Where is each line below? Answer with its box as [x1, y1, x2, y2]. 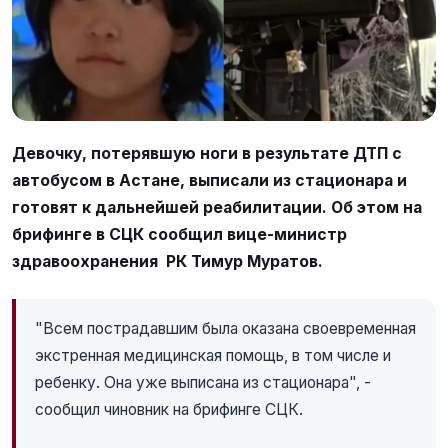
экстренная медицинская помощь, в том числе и [35, 346, 392, 366]
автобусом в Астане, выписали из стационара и [12, 171, 407, 191]
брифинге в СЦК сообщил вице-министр [12, 225, 347, 245]
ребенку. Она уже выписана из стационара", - [35, 373, 372, 393]
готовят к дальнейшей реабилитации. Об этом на [12, 198, 422, 218]
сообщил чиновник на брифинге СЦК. [35, 400, 304, 420]
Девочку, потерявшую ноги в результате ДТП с [12, 144, 402, 164]
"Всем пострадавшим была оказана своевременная [35, 319, 417, 339]
